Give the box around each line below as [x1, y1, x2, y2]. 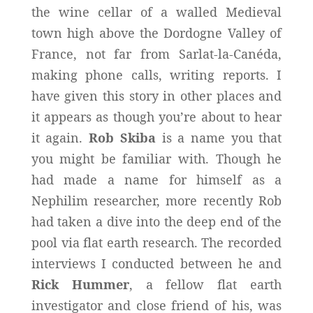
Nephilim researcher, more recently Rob [31, 191, 282, 209]
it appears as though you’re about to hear [31, 108, 282, 125]
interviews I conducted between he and [31, 254, 282, 272]
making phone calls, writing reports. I [31, 66, 282, 83]
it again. [31, 129, 89, 146]
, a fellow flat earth [129, 275, 282, 293]
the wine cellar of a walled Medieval [31, 3, 282, 20]
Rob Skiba [89, 129, 156, 146]
